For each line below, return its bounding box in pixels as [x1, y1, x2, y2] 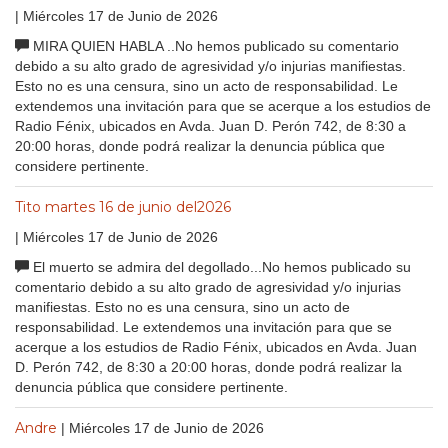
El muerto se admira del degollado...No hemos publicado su [29, 258, 411, 275]
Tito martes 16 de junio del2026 [15, 197, 231, 216]
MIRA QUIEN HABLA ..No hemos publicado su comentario [29, 37, 399, 54]
